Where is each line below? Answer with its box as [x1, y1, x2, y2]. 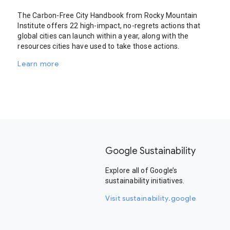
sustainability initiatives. [105, 177, 185, 185]
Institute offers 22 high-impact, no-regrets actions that [17, 22, 201, 30]
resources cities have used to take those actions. [17, 42, 180, 50]
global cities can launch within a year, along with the [17, 32, 189, 40]
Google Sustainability [105, 145, 196, 157]
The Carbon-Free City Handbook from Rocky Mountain [17, 11, 198, 20]
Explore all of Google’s [105, 166, 178, 175]
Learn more [17, 59, 59, 68]
